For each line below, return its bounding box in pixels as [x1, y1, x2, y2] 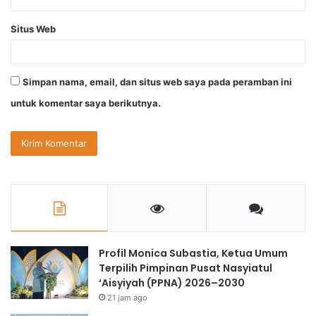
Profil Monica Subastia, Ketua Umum [99, 245, 288, 260]
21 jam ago [107, 292, 147, 303]
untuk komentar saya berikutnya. [11, 97, 161, 109]
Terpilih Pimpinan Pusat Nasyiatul [99, 260, 272, 275]
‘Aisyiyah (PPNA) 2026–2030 [99, 275, 245, 290]
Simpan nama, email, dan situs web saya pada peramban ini [23, 75, 292, 87]
